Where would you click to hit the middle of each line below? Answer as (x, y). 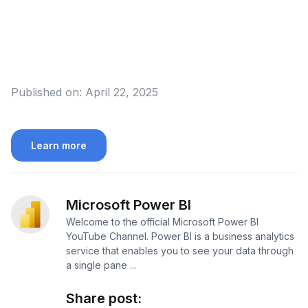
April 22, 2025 (122, 92)
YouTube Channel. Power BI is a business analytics (180, 236)
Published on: (46, 92)
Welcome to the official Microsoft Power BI (162, 222)
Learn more (59, 146)
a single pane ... (101, 265)
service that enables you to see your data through (180, 251)
